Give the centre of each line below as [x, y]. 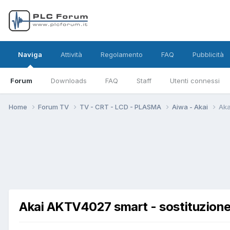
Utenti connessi [195, 81]
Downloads [69, 81]
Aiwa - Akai [191, 107]
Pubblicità [208, 54]
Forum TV [54, 107]
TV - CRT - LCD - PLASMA [121, 107]
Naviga [30, 54]
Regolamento [122, 54]
